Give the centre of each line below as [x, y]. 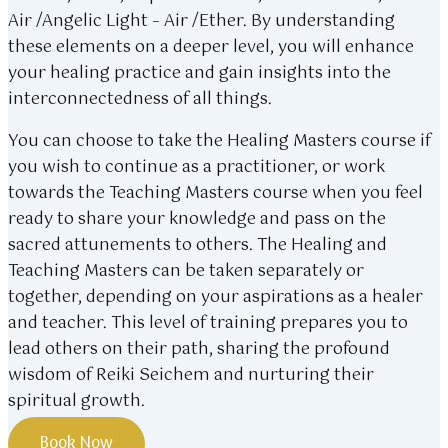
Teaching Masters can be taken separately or [186, 271]
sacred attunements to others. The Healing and [197, 245]
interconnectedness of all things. [140, 99]
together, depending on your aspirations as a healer [215, 297]
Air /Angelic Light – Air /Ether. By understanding [201, 21]
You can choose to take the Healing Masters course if [219, 141]
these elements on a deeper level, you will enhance [211, 47]
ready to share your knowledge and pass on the [197, 219]
